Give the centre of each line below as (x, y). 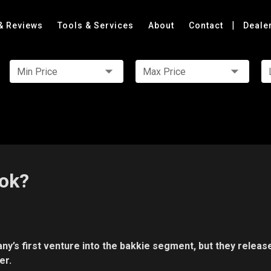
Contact (207, 25)
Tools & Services (97, 25)
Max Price (164, 72)
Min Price (37, 72)
